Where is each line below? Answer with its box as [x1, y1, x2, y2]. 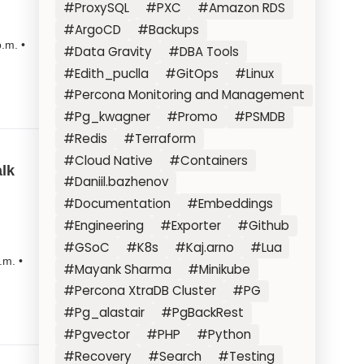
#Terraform [123, 129, 196, 147]
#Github [236, 217, 289, 235]
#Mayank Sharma [63, 260, 172, 278]
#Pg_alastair [63, 304, 145, 322]
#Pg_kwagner [63, 108, 151, 126]
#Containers [169, 151, 248, 169]
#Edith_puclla [63, 64, 149, 82]
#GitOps [165, 64, 219, 82]
